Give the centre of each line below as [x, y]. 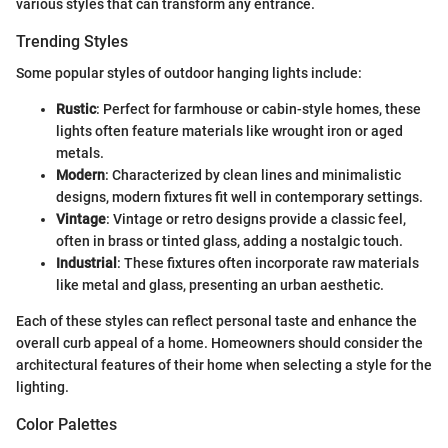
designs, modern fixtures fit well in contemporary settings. [239, 197]
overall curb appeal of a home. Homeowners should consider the [219, 343]
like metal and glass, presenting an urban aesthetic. [220, 285]
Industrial [86, 263]
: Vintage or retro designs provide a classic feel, [256, 219]
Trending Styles [72, 41]
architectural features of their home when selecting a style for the [224, 365]
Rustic [76, 109]
